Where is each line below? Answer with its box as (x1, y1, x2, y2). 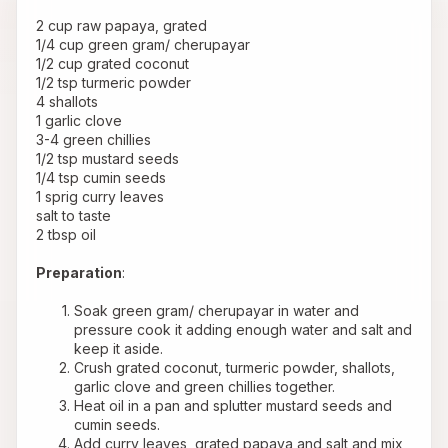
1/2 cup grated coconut (36, 55, 189, 73)
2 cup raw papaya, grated (36, 17, 207, 35)
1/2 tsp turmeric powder (36, 74, 191, 92)
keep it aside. (74, 340, 163, 358)
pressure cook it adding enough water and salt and (74, 321, 412, 339)
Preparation (36, 264, 122, 282)
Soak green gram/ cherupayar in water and (73, 302, 359, 320)
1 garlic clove (36, 112, 122, 130)
